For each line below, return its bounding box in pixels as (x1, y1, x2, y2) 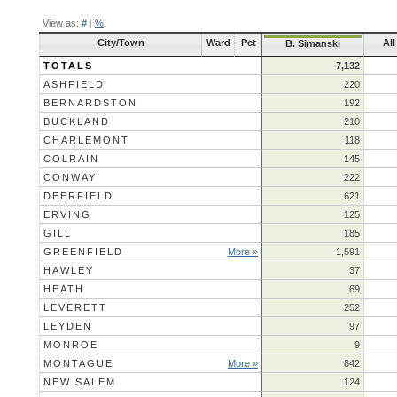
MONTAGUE (43, 357, 113, 369)
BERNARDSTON (43, 97, 137, 108)
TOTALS (43, 59, 93, 71)
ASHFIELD (43, 78, 105, 90)
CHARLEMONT (43, 134, 129, 145)
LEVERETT (43, 301, 107, 313)
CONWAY (43, 171, 97, 183)
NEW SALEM (43, 376, 116, 387)
